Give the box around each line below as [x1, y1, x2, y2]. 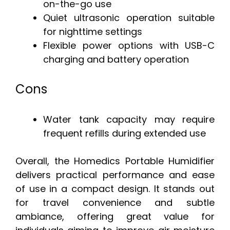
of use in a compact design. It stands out [15, 182, 215, 196]
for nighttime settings [43, 25, 142, 39]
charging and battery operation [43, 53, 189, 66]
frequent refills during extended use [43, 127, 206, 140]
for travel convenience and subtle [15, 196, 215, 209]
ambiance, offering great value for [15, 210, 215, 223]
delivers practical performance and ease [15, 168, 215, 182]
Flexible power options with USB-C [43, 39, 215, 52]
